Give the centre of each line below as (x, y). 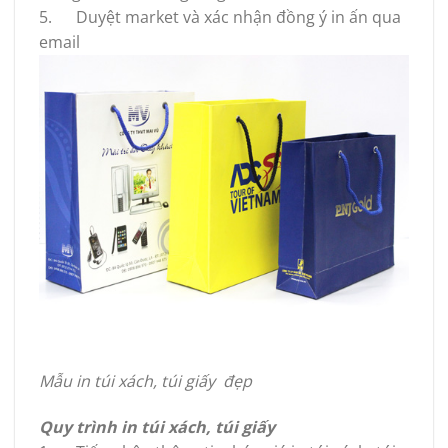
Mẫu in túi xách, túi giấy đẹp (145, 381)
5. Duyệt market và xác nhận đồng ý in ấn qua (220, 17)
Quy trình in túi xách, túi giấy (157, 427)
